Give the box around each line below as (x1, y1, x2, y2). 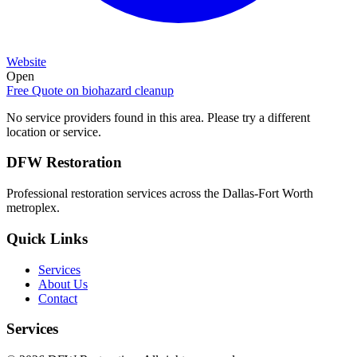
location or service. (6, 124, 101, 139)
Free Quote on (6, 83, 82, 97)
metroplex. (6, 201, 60, 215)
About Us (38, 277, 88, 291)
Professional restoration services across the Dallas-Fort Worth (6, 186, 313, 201)
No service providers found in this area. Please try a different (6, 110, 310, 124)
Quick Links (6, 229, 88, 247)
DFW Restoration (6, 154, 122, 171)
